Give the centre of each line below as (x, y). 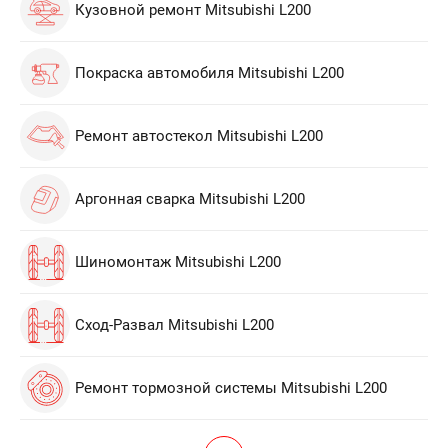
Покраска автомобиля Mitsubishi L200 (209, 73)
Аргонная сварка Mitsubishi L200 (190, 199)
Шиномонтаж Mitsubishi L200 (178, 262)
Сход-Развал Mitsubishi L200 (174, 325)
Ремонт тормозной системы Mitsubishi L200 (231, 388)
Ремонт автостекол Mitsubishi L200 (199, 136)
